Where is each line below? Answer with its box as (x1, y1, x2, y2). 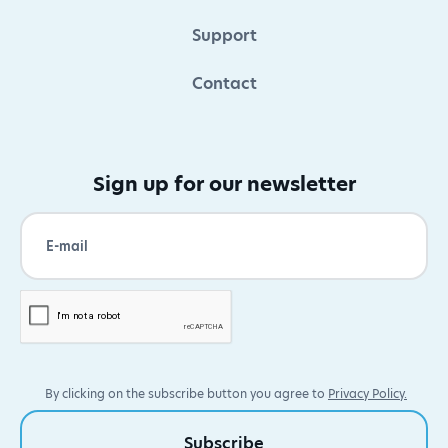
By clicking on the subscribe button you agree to (45, 385, 328, 403)
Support (191, 24, 257, 48)
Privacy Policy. (328, 385, 407, 403)
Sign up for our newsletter (92, 170, 356, 199)
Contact (191, 72, 257, 96)
